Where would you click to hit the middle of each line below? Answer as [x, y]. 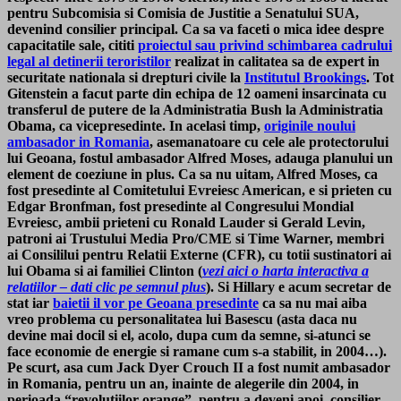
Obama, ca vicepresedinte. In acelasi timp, [136, 125]
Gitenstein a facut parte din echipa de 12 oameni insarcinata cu [197, 93]
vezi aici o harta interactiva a [286, 270]
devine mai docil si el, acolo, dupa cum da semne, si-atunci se [189, 335]
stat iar [30, 303]
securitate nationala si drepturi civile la [126, 77]
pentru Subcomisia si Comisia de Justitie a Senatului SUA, [183, 13]
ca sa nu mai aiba [313, 303]
